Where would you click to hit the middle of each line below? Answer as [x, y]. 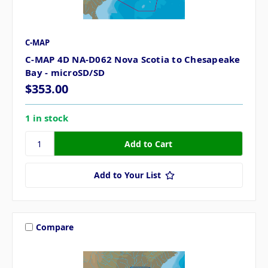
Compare [54, 227]
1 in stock [47, 118]
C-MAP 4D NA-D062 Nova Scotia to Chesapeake [133, 59]
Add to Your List [127, 175]
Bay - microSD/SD [65, 72]
